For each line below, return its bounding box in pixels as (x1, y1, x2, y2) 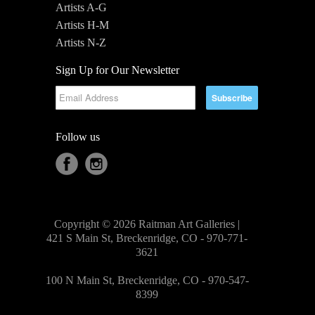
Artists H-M (56, 18, 109, 31)
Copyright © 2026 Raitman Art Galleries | (54, 217, 240, 230)
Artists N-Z (56, 36, 106, 49)
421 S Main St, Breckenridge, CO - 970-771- (46, 231, 247, 244)
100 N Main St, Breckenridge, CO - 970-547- (45, 274, 249, 286)
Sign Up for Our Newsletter (56, 63, 179, 76)
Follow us (56, 130, 100, 143)
